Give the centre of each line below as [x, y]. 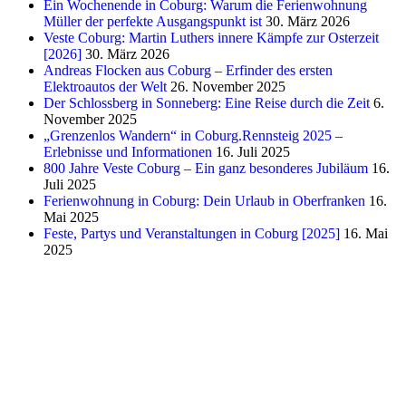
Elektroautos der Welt [105, 86]
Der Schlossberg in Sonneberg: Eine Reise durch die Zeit [207, 102]
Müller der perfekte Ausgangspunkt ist [153, 21]
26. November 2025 [228, 86]
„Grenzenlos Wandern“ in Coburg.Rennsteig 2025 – [193, 135]
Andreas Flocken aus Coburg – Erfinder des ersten [188, 70]
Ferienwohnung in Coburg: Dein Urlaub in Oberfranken [204, 200]
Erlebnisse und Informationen [128, 151]
